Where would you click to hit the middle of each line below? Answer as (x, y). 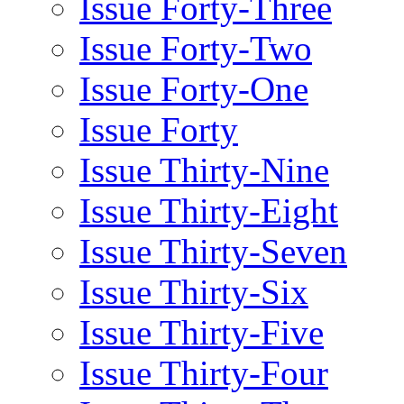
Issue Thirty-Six (194, 291)
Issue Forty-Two (196, 48)
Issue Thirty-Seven (213, 251)
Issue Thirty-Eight (209, 210)
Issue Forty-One (194, 88)
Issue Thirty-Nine (204, 170)
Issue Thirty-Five (202, 332)
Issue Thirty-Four (204, 372)
